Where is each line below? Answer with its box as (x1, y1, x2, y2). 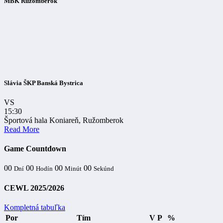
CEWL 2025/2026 (4, 183, 64, 192)
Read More (4, 124, 39, 133)
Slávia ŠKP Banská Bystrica (4, 79, 83, 87)
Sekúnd (94, 165, 114, 173)
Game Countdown (4, 144, 66, 153)
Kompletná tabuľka (4, 203, 65, 212)
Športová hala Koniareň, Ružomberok (4, 115, 123, 124)
